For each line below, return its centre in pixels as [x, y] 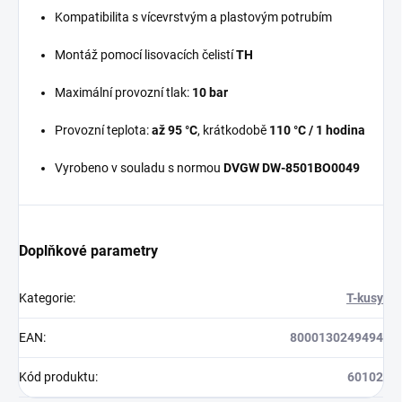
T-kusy [365, 298]
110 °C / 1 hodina [317, 131]
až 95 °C [175, 131]
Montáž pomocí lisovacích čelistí [145, 55]
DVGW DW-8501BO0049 [292, 168]
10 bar [210, 93]
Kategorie [46, 298]
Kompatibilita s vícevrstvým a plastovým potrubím [193, 17]
